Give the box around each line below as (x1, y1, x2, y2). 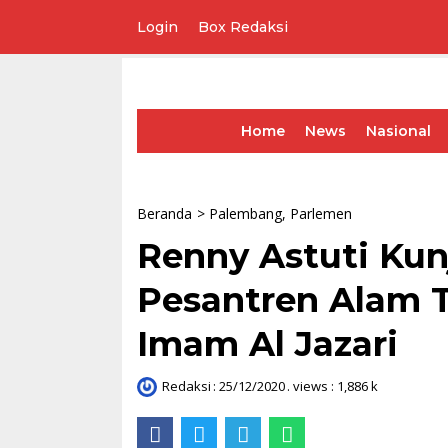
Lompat (15, 43, 76, 62)
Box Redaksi (198, 18, 288, 36)
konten (15, 85, 71, 104)
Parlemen (290, 204, 352, 223)
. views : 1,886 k (287, 377, 378, 395)
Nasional (366, 122, 431, 140)
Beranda (137, 204, 192, 223)
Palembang (209, 204, 282, 223)
